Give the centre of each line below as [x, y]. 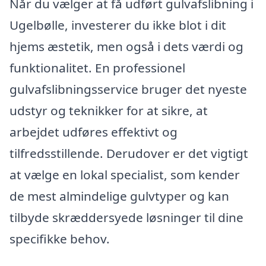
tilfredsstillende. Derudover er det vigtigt [129, 153]
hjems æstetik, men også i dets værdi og [126, 47]
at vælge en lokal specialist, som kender [125, 175]
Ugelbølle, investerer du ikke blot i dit [118, 25]
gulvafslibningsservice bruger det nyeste [128, 89]
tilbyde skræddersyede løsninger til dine [126, 218]
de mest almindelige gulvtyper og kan [119, 196]
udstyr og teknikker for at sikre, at [109, 111]
